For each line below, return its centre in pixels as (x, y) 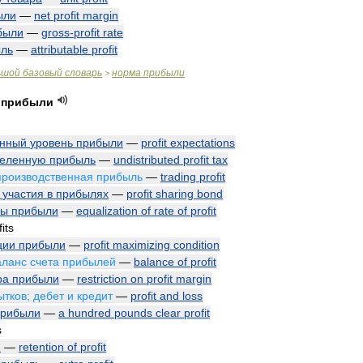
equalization (107, 211)
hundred (90, 313)
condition (196, 245)
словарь (83, 73)
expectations (203, 143)
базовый (43, 73)
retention (41, 347)
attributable (60, 49)
